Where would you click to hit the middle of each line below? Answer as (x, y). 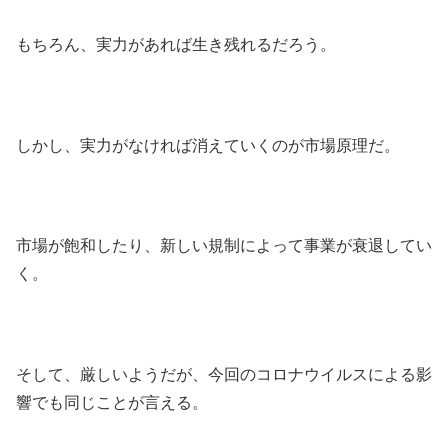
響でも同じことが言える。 (112, 403)
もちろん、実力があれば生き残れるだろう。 (176, 44)
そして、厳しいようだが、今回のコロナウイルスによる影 (224, 375)
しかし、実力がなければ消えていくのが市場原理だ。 (208, 145)
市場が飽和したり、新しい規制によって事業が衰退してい (224, 246)
